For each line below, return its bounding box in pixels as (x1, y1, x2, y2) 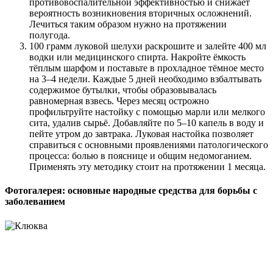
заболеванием (5, 196, 65, 207)
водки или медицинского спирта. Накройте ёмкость (29, 52, 246, 63)
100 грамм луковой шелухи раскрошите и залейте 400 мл (29, 41, 266, 52)
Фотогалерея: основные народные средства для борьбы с (5, 185, 257, 196)
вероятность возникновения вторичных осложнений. (29, 8, 252, 19)
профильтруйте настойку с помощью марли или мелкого (29, 107, 265, 118)
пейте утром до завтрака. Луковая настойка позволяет (29, 129, 253, 140)
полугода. (29, 30, 70, 41)
